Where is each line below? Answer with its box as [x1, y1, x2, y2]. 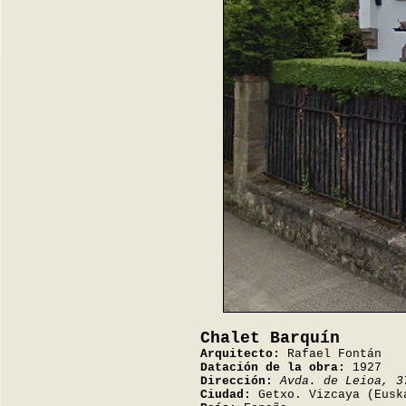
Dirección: [200, 374, 273, 388]
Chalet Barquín [200, 329, 340, 347]
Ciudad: [200, 388, 251, 401]
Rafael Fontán [280, 347, 382, 361]
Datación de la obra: [200, 361, 345, 374]
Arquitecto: [200, 347, 280, 361]
